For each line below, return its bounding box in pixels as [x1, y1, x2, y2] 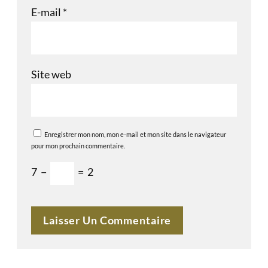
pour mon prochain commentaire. [31, 142, 125, 150]
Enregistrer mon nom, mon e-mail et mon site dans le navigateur [44, 130, 226, 139]
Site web [31, 68, 71, 81]
